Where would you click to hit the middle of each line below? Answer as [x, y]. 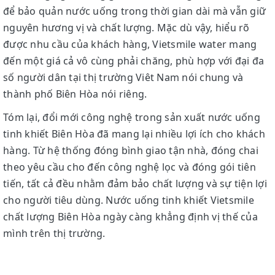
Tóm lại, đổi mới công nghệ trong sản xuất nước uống [132, 117]
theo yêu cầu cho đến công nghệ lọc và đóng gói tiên [130, 167]
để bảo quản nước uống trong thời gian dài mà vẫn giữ [134, 11]
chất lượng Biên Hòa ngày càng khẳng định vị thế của [130, 216]
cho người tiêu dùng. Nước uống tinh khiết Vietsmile [129, 200]
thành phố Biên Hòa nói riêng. [75, 94]
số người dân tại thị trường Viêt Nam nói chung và [123, 77]
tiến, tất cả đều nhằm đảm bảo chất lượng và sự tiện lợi [135, 183]
